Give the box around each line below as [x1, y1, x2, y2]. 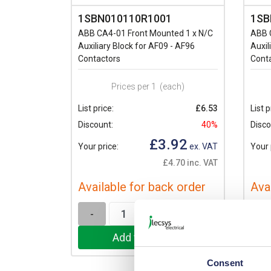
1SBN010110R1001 [78, 11, 172, 25]
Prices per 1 [111, 81, 156, 91]
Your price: [78, 141, 119, 151]
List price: [78, 103, 114, 113]
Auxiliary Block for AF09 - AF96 [78, 41, 195, 51]
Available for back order [78, 179, 206, 194]
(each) [160, 81, 184, 91]
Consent [207, 257, 243, 268]
